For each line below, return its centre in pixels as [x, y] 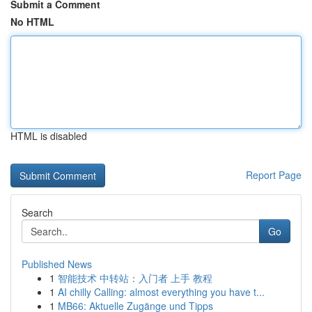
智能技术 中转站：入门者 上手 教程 [135, 278]
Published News [57, 264]
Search [37, 212]
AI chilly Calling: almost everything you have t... [161, 292]
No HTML [32, 22]
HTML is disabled [49, 136]
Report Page [274, 175]
